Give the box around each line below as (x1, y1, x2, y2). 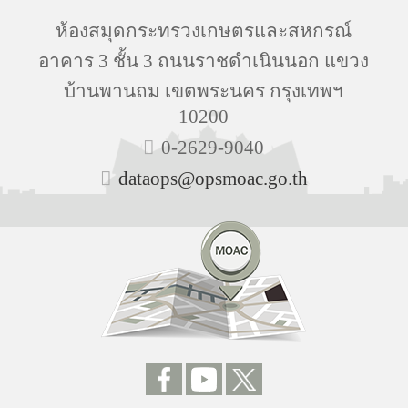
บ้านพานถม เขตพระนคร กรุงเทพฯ (64, 80, 344, 101)
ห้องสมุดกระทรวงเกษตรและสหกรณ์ (56, 20, 352, 41)
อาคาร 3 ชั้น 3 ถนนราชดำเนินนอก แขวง (38, 50, 370, 71)
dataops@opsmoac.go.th (117, 168, 308, 189)
